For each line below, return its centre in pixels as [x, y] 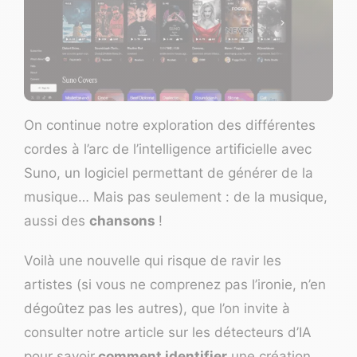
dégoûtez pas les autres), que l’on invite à [157, 309]
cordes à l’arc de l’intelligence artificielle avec [168, 149]
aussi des [57, 221]
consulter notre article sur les [119, 333]
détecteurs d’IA [263, 333]
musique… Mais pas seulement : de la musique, [176, 197]
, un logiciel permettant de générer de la [185, 173]
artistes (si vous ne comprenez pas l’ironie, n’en [175, 285]
